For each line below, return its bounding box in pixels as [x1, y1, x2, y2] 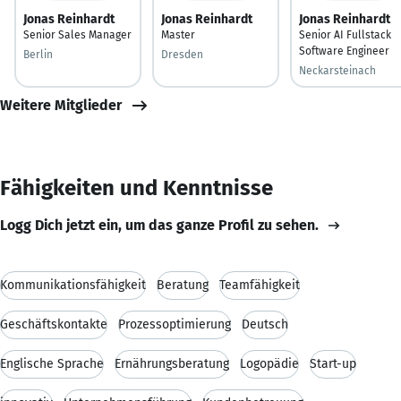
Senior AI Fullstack [299, 28, 391, 41]
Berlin [23, 47, 53, 61]
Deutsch [242, 316, 288, 332]
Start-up [310, 355, 356, 371]
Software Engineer [299, 44, 389, 57]
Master [161, 28, 195, 41]
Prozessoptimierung [118, 316, 231, 332]
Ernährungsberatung [115, 355, 229, 371]
